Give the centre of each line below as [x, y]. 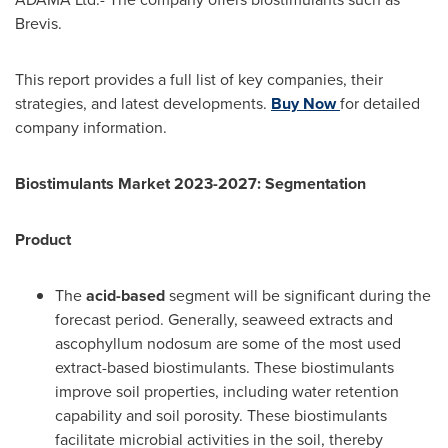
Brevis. [38, 23]
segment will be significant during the [300, 295]
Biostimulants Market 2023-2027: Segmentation [190, 183]
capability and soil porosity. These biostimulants [221, 415]
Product [43, 239]
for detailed [380, 103]
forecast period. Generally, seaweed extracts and [224, 319]
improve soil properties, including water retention [227, 391]
